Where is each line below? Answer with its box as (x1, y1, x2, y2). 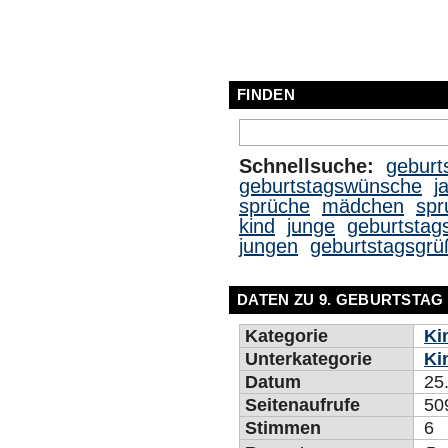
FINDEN (237, 86, 295, 103)
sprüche (239, 195, 310, 217)
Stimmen (245, 418, 321, 438)
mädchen (322, 195, 404, 217)
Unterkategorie (245, 349, 372, 369)
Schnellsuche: (239, 155, 374, 177)
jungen (239, 235, 298, 257)
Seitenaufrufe (245, 395, 360, 415)
